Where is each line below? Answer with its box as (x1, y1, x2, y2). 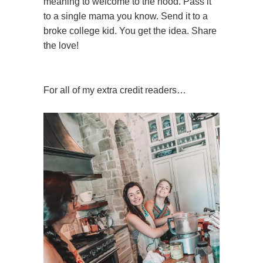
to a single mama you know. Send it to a (43, 11, 208, 22)
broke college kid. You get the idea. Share (43, 26, 217, 36)
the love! (43, 41, 79, 51)
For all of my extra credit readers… (43, 85, 186, 96)
